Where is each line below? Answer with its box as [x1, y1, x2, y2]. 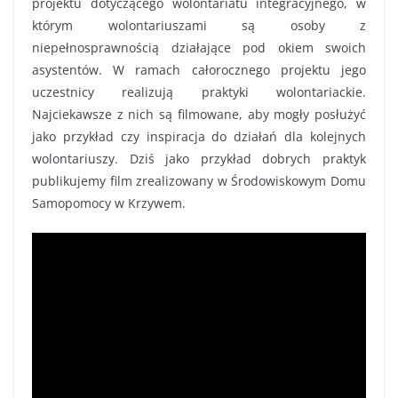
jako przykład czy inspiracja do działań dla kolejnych [32, 128, 366, 146]
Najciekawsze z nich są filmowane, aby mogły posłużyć [32, 106, 366, 123]
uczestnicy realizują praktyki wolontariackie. [32, 84, 366, 101]
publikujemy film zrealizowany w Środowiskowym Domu [32, 172, 366, 190]
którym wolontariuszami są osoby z [32, 17, 366, 35]
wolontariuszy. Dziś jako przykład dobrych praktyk [32, 150, 366, 168]
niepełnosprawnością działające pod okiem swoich [32, 39, 366, 57]
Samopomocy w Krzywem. [32, 195, 186, 212]
